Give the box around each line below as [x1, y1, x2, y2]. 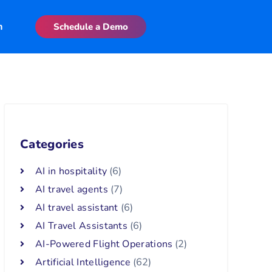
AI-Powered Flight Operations [35, 237, 173, 251]
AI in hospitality [35, 165, 107, 178]
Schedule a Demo [53, 21, 129, 33]
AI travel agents [35, 183, 108, 196]
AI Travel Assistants [35, 219, 127, 233]
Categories [20, 136, 84, 152]
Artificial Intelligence [35, 256, 131, 269]
